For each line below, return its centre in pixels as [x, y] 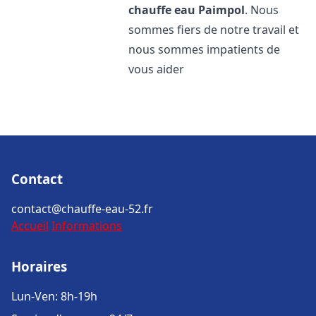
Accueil [30, 226]
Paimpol [222, 10]
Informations [87, 226]
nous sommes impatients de [205, 49]
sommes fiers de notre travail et [214, 30]
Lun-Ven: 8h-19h [54, 296]
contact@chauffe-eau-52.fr [82, 209]
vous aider [157, 69]
